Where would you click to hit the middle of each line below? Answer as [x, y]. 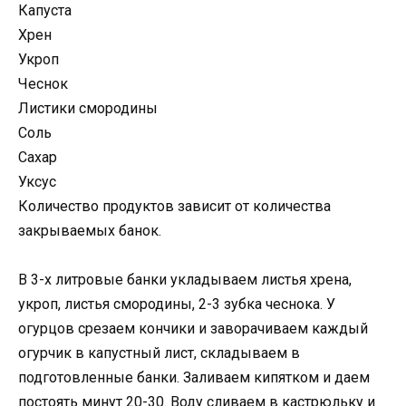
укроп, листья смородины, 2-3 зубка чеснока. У [177, 304]
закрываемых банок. [90, 230]
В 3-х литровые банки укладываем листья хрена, [185, 279]
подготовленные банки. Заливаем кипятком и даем [194, 377]
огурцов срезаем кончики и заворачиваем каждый [193, 328]
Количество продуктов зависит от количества [174, 206]
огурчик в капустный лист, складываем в [159, 353]
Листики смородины [88, 108]
